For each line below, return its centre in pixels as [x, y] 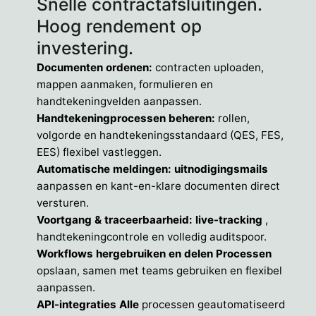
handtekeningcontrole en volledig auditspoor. [152, 237]
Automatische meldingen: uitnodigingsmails [152, 169]
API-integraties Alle [89, 305]
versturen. [63, 203]
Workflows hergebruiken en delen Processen [154, 254]
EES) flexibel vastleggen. [99, 152]
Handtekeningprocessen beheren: [126, 119]
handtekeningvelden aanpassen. [119, 102]
